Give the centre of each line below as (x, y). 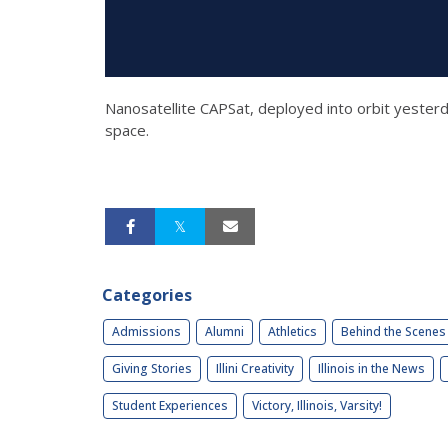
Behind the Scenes (393, 332)
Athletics (292, 332)
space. (127, 130)
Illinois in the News (371, 369)
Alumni (224, 332)
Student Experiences (170, 406)
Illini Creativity (255, 369)
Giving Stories (152, 369)
